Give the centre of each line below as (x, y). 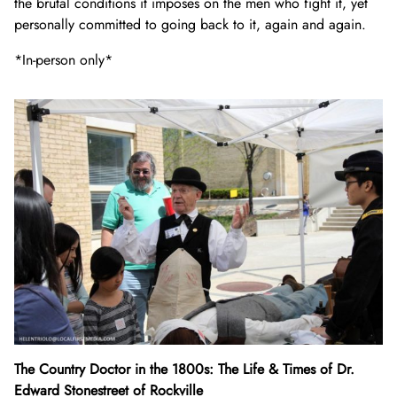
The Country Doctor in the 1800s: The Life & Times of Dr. (184, 370)
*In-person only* (63, 59)
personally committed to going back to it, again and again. (190, 24)
